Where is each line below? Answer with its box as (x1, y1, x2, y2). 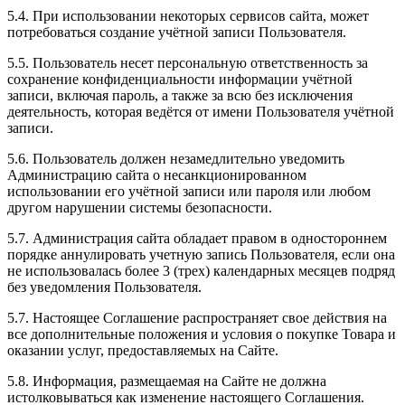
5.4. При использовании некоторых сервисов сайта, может (7, 7, 369, 24)
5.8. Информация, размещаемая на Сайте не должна (7, 372, 326, 389)
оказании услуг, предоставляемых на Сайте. (7, 342, 278, 358)
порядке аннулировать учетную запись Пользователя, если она (7, 246, 395, 262)
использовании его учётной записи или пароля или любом (7, 183, 371, 199)
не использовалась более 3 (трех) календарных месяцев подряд (7, 262, 395, 278)
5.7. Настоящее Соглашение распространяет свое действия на (7, 309, 387, 325)
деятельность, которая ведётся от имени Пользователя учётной (7, 103, 394, 119)
